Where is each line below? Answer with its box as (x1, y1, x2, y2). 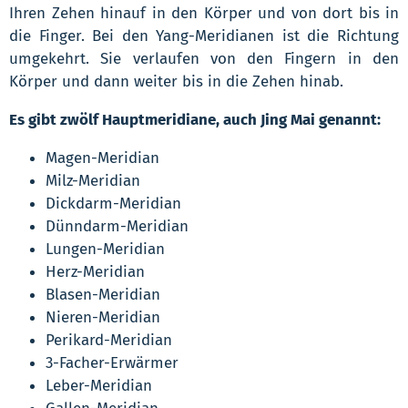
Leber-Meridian (46, 375, 152, 395)
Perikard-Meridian (46, 330, 172, 350)
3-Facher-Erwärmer (46, 352, 178, 372)
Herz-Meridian (46, 261, 145, 281)
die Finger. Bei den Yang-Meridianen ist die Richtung (9, 25, 399, 46)
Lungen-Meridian (46, 239, 165, 259)
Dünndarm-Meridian (46, 216, 189, 236)
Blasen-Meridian (46, 284, 160, 304)
